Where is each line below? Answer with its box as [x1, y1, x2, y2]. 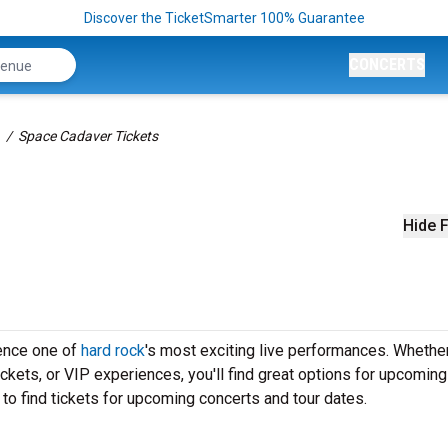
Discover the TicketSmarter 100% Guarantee [83, 10, 365, 26]
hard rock [81, 341, 145, 360]
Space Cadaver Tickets [18, 128, 158, 144]
